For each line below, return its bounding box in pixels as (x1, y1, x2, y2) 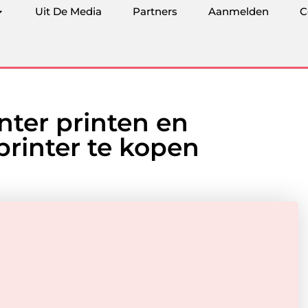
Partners (133, 5, 177, 18)
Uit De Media (35, 5, 102, 18)
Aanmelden (208, 5, 269, 18)
